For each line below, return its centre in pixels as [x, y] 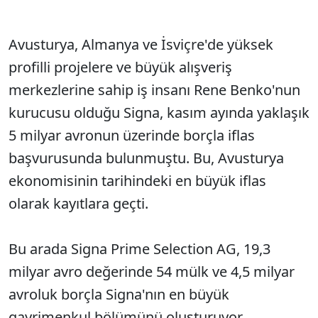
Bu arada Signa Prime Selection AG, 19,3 [139, 249]
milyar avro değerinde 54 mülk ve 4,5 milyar [152, 272]
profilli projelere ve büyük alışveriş [120, 67]
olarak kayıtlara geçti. [78, 203]
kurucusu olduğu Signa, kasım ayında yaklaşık [159, 113]
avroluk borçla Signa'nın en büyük [119, 294]
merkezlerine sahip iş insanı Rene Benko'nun [154, 90]
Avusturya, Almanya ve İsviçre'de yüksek [141, 44]
